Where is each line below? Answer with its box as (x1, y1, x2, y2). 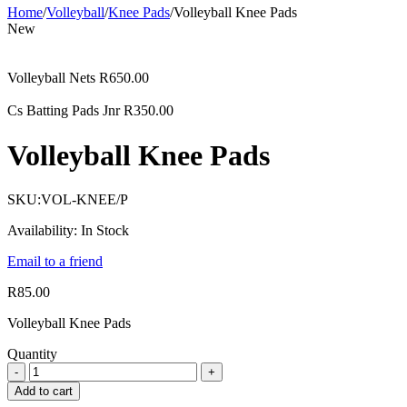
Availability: (7, 222, 77, 238)
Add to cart (15, 383, 73, 398)
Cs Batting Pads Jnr (7, 103, 120, 119)
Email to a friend (7, 253, 103, 269)
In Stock (81, 222, 129, 238)
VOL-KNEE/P (41, 191, 128, 207)
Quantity (7, 345, 57, 362)
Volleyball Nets (7, 70, 95, 86)
